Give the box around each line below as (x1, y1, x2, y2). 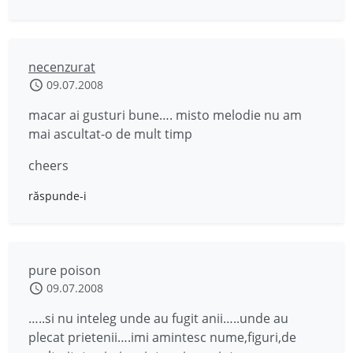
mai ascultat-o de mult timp (28, 125, 192, 143)
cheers (28, 157, 69, 174)
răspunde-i (28, 188, 87, 203)
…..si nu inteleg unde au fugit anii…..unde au (28, 310, 288, 327)
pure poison (28, 262, 101, 279)
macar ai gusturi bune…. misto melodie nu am (28, 106, 302, 124)
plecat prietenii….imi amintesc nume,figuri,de (28, 329, 296, 346)
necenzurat (28, 58, 95, 76)
